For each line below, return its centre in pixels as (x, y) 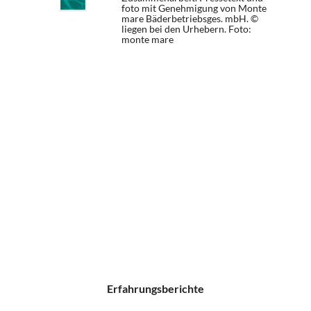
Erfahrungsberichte (155, 288)
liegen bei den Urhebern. (175, 29)
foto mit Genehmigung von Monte (194, 8)
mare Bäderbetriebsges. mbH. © (190, 18)
